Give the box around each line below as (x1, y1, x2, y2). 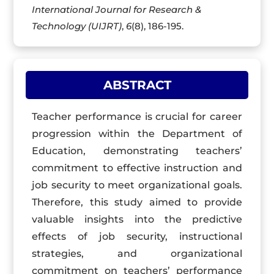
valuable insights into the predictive (32, 213, 242, 225)
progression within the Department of (32, 128, 242, 139)
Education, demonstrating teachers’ (32, 145, 242, 157)
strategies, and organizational (32, 248, 242, 259)
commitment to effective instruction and (32, 162, 242, 174)
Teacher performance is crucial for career (32, 111, 242, 122)
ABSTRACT (103, 78, 171, 92)
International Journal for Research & (32, 4, 202, 15)
